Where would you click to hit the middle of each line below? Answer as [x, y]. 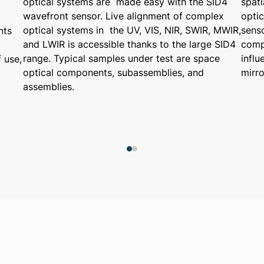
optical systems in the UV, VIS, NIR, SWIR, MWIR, [132, 30]
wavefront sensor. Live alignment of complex [123, 16]
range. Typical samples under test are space [121, 58]
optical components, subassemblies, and [113, 72]
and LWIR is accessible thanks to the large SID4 [129, 44]
